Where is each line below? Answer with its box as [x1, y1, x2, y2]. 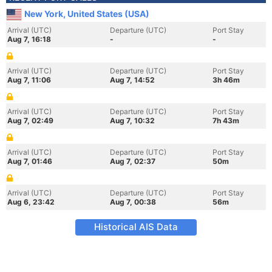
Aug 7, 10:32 [110, 116, 155, 125]
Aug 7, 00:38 [110, 197, 156, 206]
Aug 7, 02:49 [7, 116, 53, 125]
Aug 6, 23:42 [7, 197, 55, 206]
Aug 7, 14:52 [110, 75, 155, 84]
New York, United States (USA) [24, 8, 149, 19]
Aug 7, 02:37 [110, 157, 155, 166]
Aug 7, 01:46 [7, 157, 52, 166]
